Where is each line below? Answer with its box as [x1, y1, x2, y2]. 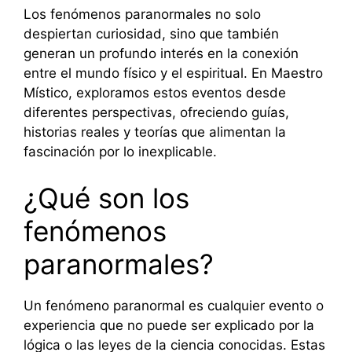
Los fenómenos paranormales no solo [24, 5, 261, 22]
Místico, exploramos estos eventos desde [24, 84, 286, 101]
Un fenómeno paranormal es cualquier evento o [24, 298, 324, 314]
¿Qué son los [24, 181, 189, 215]
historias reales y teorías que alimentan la [24, 123, 286, 140]
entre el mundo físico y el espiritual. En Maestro [24, 64, 323, 81]
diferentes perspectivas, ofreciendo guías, [24, 104, 289, 120]
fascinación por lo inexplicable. [24, 143, 217, 159]
